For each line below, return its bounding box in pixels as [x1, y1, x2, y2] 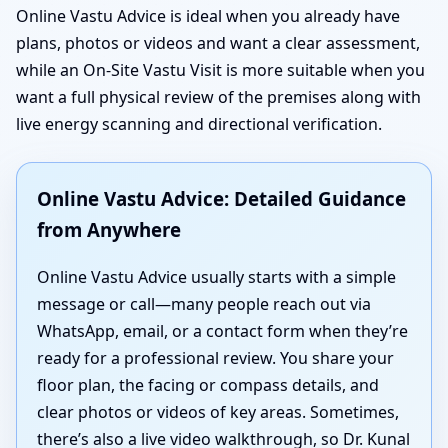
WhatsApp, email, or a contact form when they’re [37, 320, 408, 343]
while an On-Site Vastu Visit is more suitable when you [16, 59, 425, 82]
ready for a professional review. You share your [37, 347, 394, 370]
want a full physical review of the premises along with [16, 86, 421, 109]
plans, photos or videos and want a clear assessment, [16, 32, 420, 55]
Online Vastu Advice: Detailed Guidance [37, 186, 406, 212]
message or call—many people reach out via [37, 293, 371, 316]
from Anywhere [37, 217, 181, 243]
